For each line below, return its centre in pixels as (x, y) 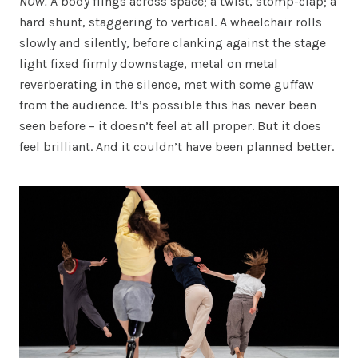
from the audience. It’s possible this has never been (168, 105)
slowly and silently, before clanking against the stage (173, 43)
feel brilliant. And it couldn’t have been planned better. (177, 147)
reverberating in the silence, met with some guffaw (167, 85)
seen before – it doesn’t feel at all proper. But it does (170, 126)
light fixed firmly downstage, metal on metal (149, 64)
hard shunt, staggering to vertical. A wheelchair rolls (171, 22)
